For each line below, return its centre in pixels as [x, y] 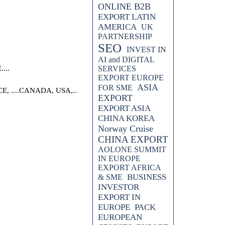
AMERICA [117, 27]
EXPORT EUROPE [131, 78]
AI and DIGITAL [126, 60]
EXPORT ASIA [124, 108]
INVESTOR [119, 187]
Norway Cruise [126, 129]
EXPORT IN [119, 197]
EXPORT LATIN [127, 17]
